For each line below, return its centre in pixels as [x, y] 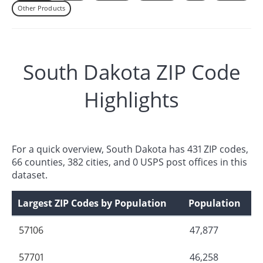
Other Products [41, 8]
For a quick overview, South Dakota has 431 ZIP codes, [130, 149]
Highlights [131, 99]
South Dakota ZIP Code [131, 72]
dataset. [30, 175]
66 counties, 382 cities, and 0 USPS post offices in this [129, 162]
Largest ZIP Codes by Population [92, 203]
